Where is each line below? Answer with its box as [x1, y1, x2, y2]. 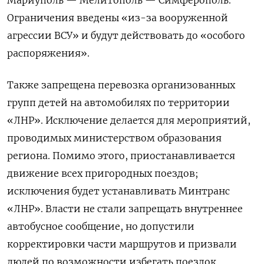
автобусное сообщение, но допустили [7, 220, 194, 232]
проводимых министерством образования [7, 131, 222, 144]
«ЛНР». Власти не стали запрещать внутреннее [7, 202, 243, 214]
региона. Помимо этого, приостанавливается [7, 149, 235, 161]
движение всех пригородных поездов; [7, 167, 199, 179]
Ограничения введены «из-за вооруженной [7, 11, 228, 24]
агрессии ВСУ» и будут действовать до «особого [7, 29, 245, 41]
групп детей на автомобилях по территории [7, 96, 230, 108]
